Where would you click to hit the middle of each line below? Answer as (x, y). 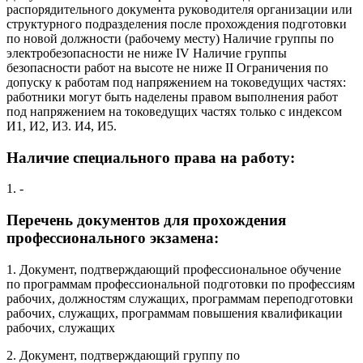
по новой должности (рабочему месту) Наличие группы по (170, 38)
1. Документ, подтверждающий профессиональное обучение (174, 269)
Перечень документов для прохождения (146, 220)
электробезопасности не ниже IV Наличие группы (147, 53)
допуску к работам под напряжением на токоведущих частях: (176, 82)
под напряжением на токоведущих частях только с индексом (174, 111)
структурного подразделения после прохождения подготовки (177, 23)
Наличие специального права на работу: (151, 157)
